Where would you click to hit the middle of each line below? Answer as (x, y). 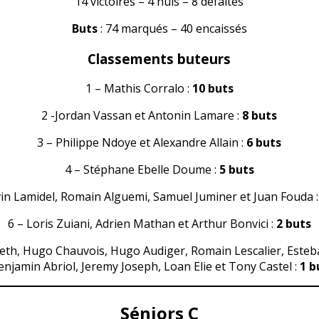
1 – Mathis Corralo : (138, 89)
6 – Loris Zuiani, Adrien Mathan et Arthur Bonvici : (142, 224)
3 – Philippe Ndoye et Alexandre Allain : (142, 143)
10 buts (213, 89)
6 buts (264, 143)
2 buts (293, 224)
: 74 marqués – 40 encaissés (172, 28)
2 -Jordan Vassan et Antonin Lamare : (142, 116)
